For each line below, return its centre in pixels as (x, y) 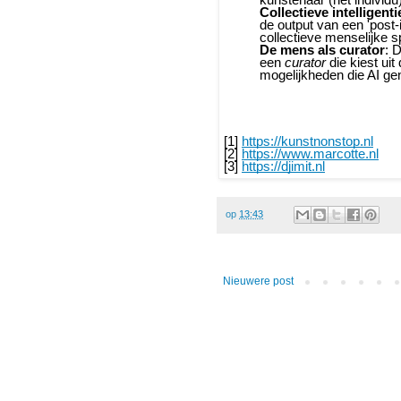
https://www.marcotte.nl (310, 154)
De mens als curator (322, 50)
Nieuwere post (258, 282)
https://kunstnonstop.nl (307, 142)
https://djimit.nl (283, 167)
